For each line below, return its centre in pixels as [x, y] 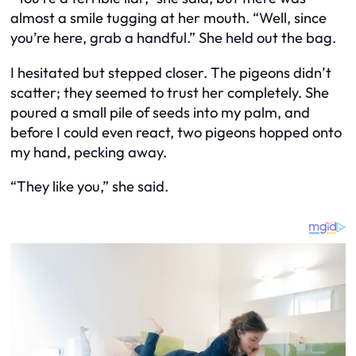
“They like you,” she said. [89, 187]
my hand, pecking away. [89, 152]
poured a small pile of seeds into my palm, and [160, 112]
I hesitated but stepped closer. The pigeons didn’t [171, 72]
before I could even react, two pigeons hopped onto [176, 132]
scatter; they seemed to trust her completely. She [170, 92]
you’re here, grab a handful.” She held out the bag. [173, 38]
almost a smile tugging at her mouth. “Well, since [168, 18]
